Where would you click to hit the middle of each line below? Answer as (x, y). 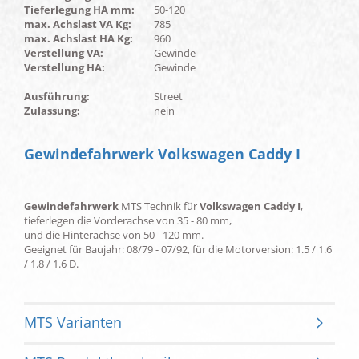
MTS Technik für (159, 206)
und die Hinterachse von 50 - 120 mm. (114, 235)
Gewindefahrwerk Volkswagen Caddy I (162, 154)
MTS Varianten (73, 322)
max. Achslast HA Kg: (79, 38)
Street (169, 96)
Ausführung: (57, 96)
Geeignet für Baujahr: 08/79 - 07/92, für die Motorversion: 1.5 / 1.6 (178, 249)
